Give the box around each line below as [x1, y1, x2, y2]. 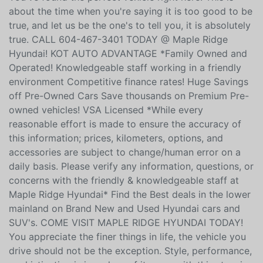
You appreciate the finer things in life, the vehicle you [9, 230, 246, 242]
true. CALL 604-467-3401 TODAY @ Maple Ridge [9, 33, 228, 45]
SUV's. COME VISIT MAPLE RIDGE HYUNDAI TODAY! [9, 216, 243, 228]
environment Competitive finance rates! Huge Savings [9, 75, 248, 87]
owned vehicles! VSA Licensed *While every [9, 103, 203, 116]
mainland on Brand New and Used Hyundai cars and [9, 202, 240, 214]
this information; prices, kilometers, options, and [9, 131, 223, 144]
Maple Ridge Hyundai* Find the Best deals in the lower [9, 188, 251, 200]
